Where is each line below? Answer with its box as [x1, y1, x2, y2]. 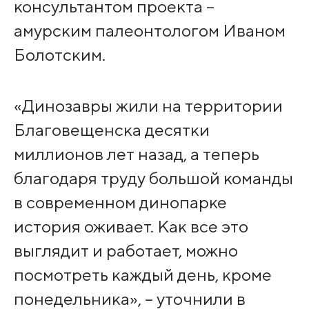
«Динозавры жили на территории [13, 94, 283, 116]
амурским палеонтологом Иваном [13, 19, 286, 41]
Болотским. [13, 43, 106, 65]
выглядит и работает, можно [13, 239, 238, 261]
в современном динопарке [13, 191, 227, 212]
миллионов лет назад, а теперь [13, 143, 259, 164]
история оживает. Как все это [13, 215, 248, 237]
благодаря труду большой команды [13, 167, 293, 188]
